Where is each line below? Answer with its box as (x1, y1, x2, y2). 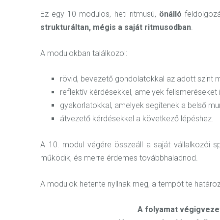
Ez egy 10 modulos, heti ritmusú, (40, 9, 159, 19)
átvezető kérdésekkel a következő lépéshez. (60, 114, 214, 124)
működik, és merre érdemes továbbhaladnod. (40, 153, 198, 163)
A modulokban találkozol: (40, 48, 127, 58)
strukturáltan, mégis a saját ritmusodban (40, 23, 191, 32)
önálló (159, 9, 182, 19)
